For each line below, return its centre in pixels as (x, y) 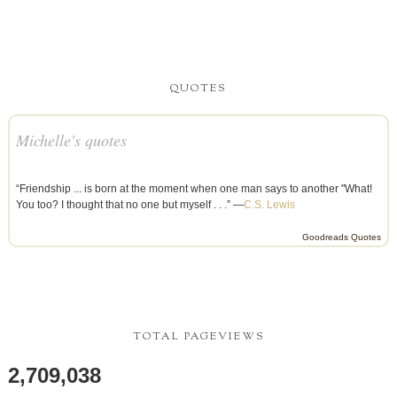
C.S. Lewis (269, 204)
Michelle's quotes (71, 140)
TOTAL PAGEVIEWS (198, 336)
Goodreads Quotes (342, 237)
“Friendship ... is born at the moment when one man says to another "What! (194, 188)
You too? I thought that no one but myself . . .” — (129, 204)
